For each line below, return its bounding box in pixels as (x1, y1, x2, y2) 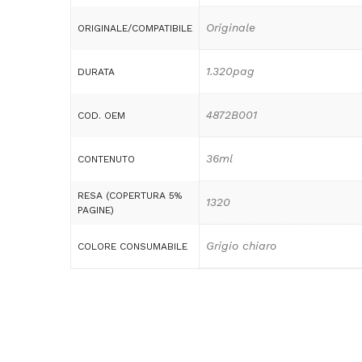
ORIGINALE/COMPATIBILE (78, 22, 192, 34)
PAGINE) (78, 204, 114, 216)
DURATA (78, 65, 115, 78)
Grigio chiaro (206, 238, 276, 252)
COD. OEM (78, 109, 125, 121)
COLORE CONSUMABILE (78, 240, 187, 252)
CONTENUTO (78, 153, 135, 165)
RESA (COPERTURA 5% (78, 189, 182, 201)
